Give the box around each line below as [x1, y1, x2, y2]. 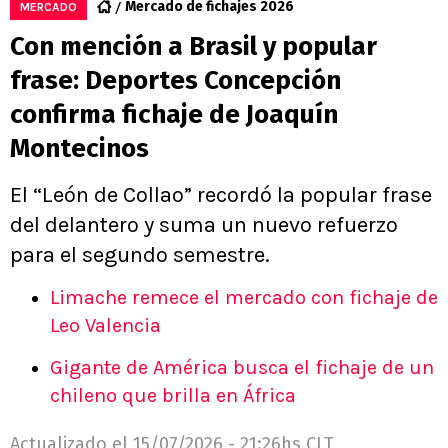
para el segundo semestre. [10, 242, 270, 269]
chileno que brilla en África [50, 384, 296, 408]
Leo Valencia [50, 314, 161, 338]
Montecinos [10, 133, 149, 165]
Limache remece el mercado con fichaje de [50, 286, 438, 310]
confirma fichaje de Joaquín [10, 99, 338, 131]
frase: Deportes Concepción [10, 65, 341, 97]
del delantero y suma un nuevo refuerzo [10, 212, 398, 239]
